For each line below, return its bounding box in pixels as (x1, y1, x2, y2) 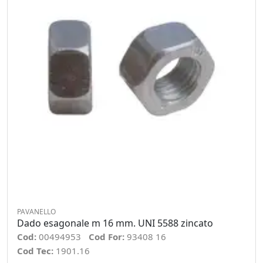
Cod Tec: (17, 245, 56, 257)
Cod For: (89, 231, 127, 242)
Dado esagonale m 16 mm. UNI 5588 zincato (17, 217, 213, 230)
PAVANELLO (17, 207, 56, 217)
